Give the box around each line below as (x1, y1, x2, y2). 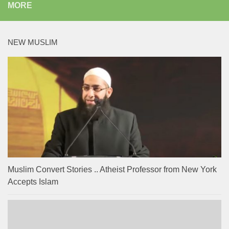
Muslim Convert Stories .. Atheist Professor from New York (8, 165, 217, 174)
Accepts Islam (8, 177, 58, 186)
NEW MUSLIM (8, 38, 58, 47)
